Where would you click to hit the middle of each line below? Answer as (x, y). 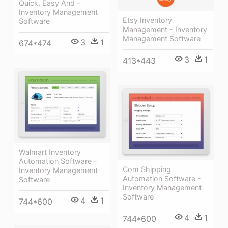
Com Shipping (147, 169)
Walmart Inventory (50, 152)
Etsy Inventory (147, 20)
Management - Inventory (165, 30)
